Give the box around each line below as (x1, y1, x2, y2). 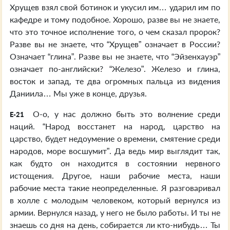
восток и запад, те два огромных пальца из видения (10, 76, 220, 86)
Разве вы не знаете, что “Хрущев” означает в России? (10, 39, 220, 49)
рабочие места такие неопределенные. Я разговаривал (10, 183, 220, 193)
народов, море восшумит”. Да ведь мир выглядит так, (10, 146, 220, 156)
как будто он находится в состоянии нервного (10, 158, 220, 168)
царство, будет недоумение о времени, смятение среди (10, 133, 220, 143)
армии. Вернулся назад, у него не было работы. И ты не (10, 207, 220, 217)
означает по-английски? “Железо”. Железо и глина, (10, 64, 220, 73)
